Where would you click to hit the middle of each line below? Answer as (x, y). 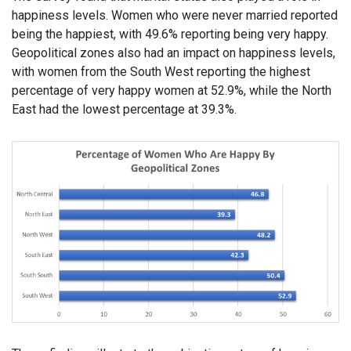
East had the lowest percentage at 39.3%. (124, 109)
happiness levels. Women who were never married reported (175, 15)
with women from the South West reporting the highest (161, 72)
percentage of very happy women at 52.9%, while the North (172, 90)
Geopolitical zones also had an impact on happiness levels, (174, 53)
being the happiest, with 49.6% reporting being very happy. (170, 34)
